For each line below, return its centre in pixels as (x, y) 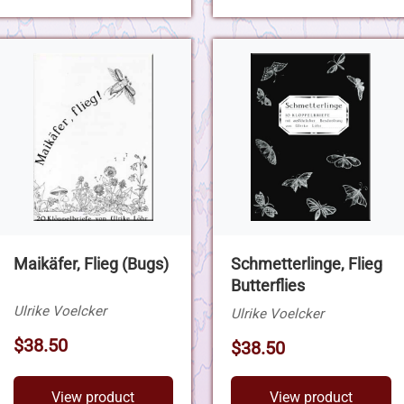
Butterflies (268, 285)
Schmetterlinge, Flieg (307, 264)
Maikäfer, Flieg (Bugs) (91, 264)
